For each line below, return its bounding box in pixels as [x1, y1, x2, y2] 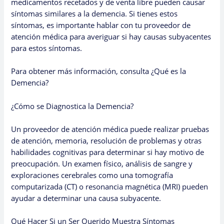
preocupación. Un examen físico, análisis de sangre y [11, 158, 193, 168]
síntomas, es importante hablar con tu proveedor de [11, 19, 191, 30]
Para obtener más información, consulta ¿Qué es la [11, 66, 186, 76]
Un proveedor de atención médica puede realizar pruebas [11, 123, 209, 134]
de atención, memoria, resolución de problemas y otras [11, 135, 202, 145]
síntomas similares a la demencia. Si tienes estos [11, 8, 178, 18]
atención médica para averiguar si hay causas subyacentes [11, 31, 211, 41]
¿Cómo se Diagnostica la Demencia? [11, 100, 134, 111]
